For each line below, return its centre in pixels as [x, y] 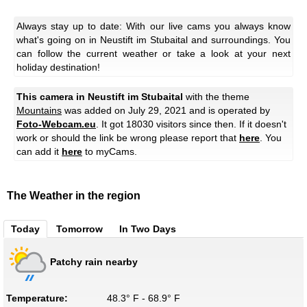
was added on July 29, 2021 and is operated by [166, 111]
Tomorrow [79, 229]
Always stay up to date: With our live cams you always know [153, 26]
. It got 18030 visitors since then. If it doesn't [191, 124]
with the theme [216, 97]
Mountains [39, 111]
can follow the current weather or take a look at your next [153, 54]
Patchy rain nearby [94, 261]
